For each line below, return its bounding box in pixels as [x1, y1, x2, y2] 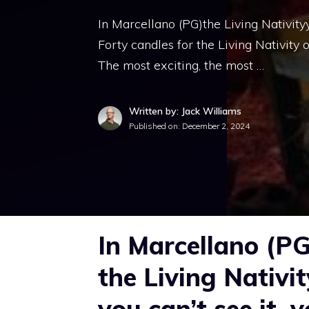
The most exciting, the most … [98, 57, 264, 73]
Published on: [129, 121, 182, 131]
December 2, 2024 [182, 121, 250, 131]
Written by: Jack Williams [129, 105, 241, 117]
